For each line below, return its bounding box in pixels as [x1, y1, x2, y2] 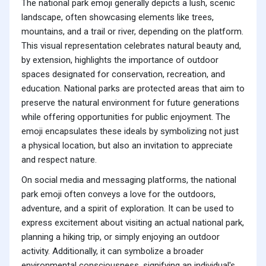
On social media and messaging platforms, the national [21, 175, 236, 186]
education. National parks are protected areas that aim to [21, 83, 245, 94]
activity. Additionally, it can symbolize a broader [21, 246, 204, 257]
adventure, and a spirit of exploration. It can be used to [21, 203, 234, 214]
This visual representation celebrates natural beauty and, [21, 40, 241, 52]
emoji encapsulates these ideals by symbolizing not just [21, 126, 239, 137]
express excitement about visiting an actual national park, [21, 217, 244, 229]
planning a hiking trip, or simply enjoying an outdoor [21, 232, 220, 243]
